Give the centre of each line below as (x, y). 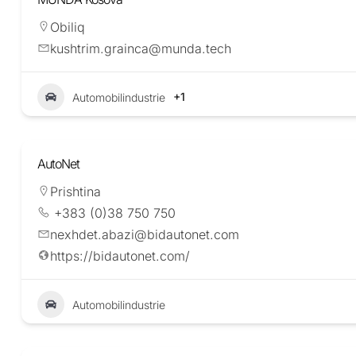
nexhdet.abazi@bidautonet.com (145, 235)
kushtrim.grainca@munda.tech (141, 49)
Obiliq (68, 27)
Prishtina (75, 192)
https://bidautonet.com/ (120, 256)
